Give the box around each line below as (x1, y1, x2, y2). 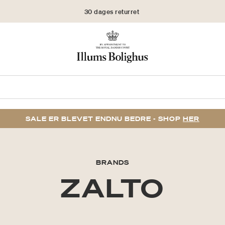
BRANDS (96, 158, 129, 167)
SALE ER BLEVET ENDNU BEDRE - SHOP (26, 115, 183, 124)
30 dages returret (84, 7, 140, 16)
